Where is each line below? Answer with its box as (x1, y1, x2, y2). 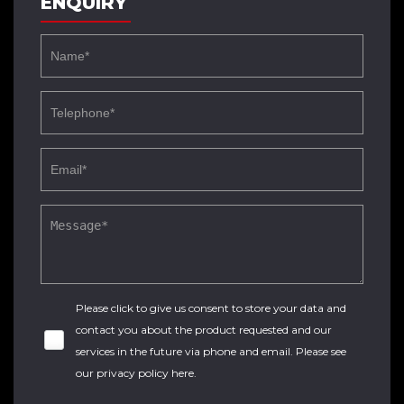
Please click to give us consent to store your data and (76, 301, 346, 315)
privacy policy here (96, 366, 194, 380)
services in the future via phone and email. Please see (76, 344, 346, 358)
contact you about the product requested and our (76, 323, 332, 336)
